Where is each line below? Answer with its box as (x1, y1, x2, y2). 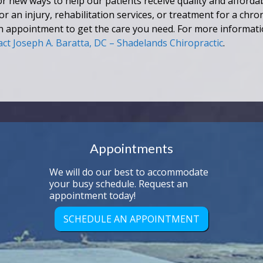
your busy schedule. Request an (49, 177, 188, 190)
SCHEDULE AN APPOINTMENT (63, 212, 200, 225)
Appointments (90, 140, 173, 156)
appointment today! (49, 188, 136, 202)
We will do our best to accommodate (49, 165, 208, 178)
